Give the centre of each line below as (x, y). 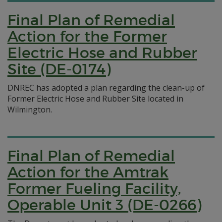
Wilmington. (30, 110)
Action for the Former (87, 36)
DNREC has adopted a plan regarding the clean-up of (106, 88)
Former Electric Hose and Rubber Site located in (95, 99)
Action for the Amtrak (88, 172)
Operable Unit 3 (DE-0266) (104, 205)
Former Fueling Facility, (94, 189)
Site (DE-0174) (59, 69)
